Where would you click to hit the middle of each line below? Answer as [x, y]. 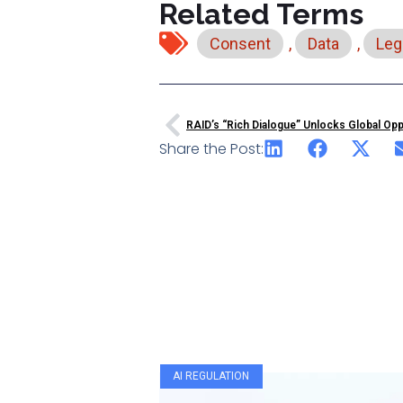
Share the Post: [211, 149]
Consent [240, 43]
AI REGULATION [211, 376]
